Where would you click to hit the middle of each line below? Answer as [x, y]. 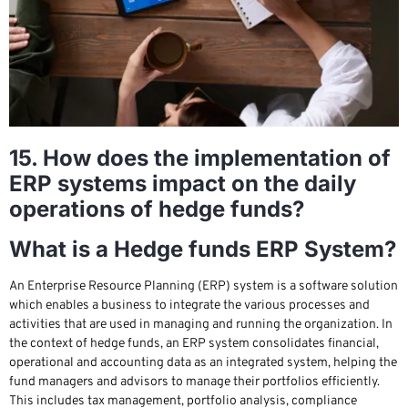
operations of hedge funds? [157, 209]
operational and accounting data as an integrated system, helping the [203, 363]
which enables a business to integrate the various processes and [189, 306]
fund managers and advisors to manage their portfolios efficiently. [194, 382]
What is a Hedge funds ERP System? [203, 250]
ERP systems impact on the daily [183, 184]
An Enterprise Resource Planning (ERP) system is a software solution [204, 287]
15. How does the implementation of [200, 158]
